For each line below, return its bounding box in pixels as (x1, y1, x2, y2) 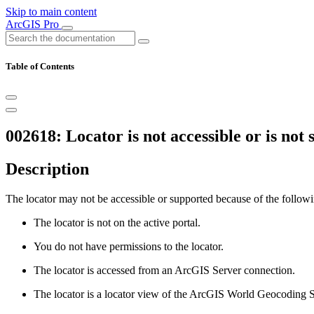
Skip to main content (6, 6, 97, 18)
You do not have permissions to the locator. (34, 240, 224, 253)
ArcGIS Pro (6, 18, 62, 30)
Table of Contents (6, 61, 74, 72)
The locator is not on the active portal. (34, 217, 200, 229)
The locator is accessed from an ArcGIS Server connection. (34, 264, 295, 277)
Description (6, 160, 89, 179)
